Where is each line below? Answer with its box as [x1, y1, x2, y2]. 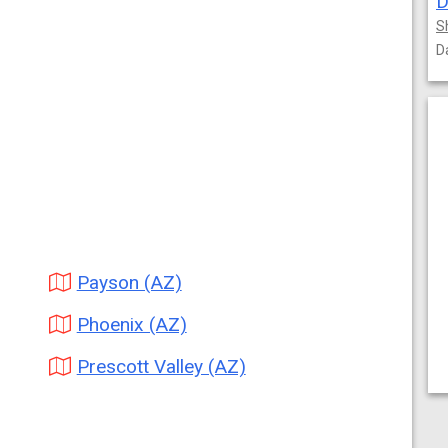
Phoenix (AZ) [76, 313, 187, 336]
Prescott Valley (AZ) [76, 355, 246, 378]
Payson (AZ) [76, 271, 182, 294]
